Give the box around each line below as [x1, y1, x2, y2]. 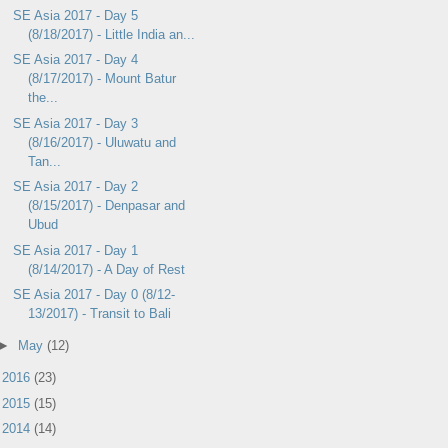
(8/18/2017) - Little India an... [28, 26, 196, 42]
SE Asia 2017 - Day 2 [13, 179, 139, 195]
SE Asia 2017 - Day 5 [13, 7, 139, 23]
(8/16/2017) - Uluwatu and [28, 134, 177, 150]
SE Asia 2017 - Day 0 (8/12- [13, 287, 176, 303]
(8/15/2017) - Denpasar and [28, 198, 186, 214]
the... [28, 90, 59, 106]
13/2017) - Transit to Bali [28, 306, 172, 322]
